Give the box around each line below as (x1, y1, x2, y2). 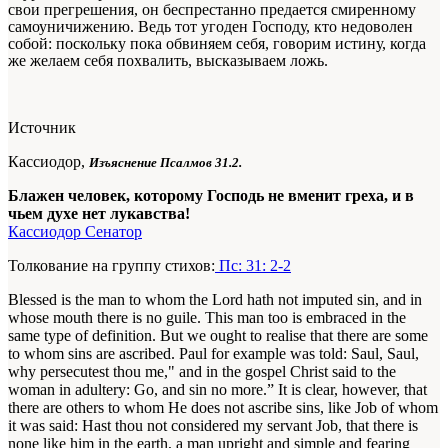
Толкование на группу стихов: (8, 256, 215, 274)
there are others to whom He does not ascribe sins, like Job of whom (8, 398, 438, 416)
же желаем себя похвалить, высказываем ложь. (8, 51, 328, 69)
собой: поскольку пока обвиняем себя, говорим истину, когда (8, 34, 426, 52)
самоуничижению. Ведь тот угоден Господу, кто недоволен (8, 17, 413, 35)
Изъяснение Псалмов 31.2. (89, 154, 242, 170)
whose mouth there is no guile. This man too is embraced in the (8, 308, 406, 326)
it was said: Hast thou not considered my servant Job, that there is (8, 416, 418, 434)
